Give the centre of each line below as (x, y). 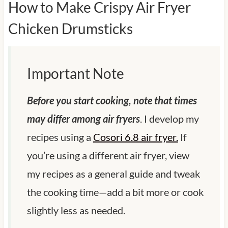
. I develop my (169, 118)
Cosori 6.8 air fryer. (135, 137)
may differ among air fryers (83, 118)
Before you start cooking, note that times (112, 100)
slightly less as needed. (76, 210)
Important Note (75, 73)
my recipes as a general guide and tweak (113, 173)
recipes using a (60, 137)
